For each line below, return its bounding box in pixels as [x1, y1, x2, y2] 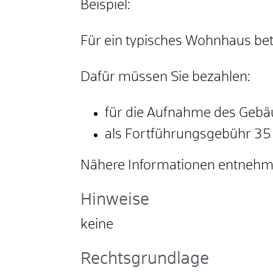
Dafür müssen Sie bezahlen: [80, 71, 250, 85]
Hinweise [80, 192, 149, 209]
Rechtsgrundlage [80, 251, 209, 268]
